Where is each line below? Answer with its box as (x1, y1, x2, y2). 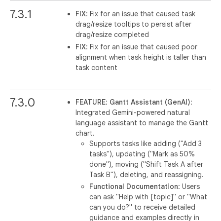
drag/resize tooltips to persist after (75, 20, 192, 29)
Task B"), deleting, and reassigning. (89, 170, 204, 179)
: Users (178, 182, 200, 191)
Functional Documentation (89, 182, 179, 191)
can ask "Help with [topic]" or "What (89, 192, 208, 201)
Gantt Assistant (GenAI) (110, 97, 191, 107)
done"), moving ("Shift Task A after (89, 159, 204, 169)
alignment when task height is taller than (75, 52, 207, 62)
